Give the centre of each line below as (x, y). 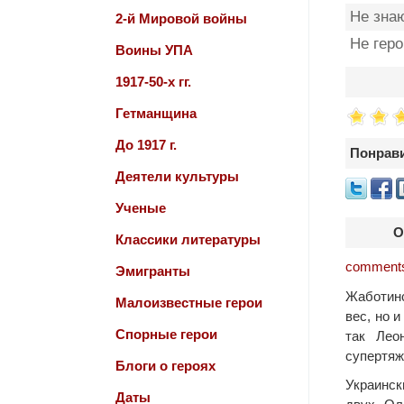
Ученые (141, 208)
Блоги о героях (165, 366)
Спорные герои (166, 334)
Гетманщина (156, 113)
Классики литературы (188, 239)
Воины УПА (154, 50)
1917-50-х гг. (153, 82)
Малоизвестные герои (189, 303)
